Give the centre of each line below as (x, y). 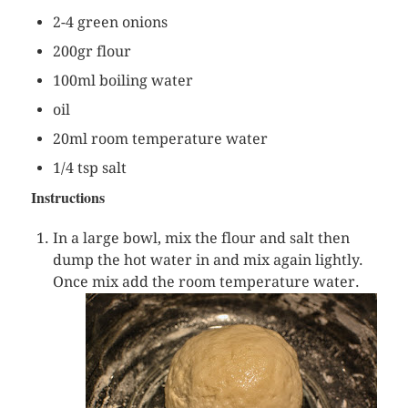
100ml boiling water (122, 81)
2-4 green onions (112, 23)
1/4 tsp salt (89, 168)
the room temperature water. (254, 282)
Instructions (67, 198)
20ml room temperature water (160, 139)
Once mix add (100, 282)
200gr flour (92, 52)
